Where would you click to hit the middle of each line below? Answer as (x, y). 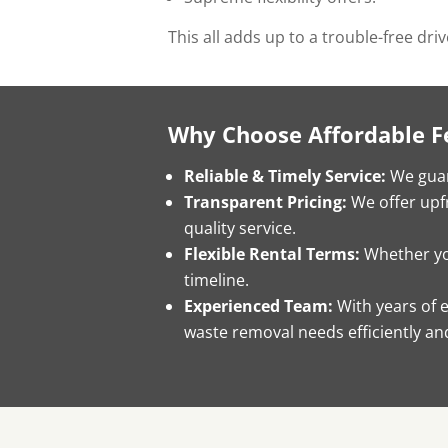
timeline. (216, 279)
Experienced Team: (258, 305)
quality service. (240, 227)
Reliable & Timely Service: (285, 175)
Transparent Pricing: (265, 201)
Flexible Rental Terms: (274, 253)
